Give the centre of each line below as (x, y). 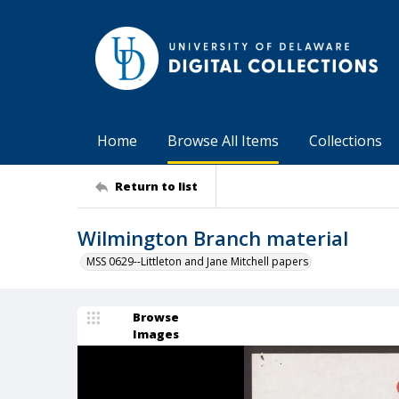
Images (156, 334)
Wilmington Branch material (213, 238)
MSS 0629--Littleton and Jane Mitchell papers (197, 261)
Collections (346, 141)
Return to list (156, 186)
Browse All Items (223, 141)
